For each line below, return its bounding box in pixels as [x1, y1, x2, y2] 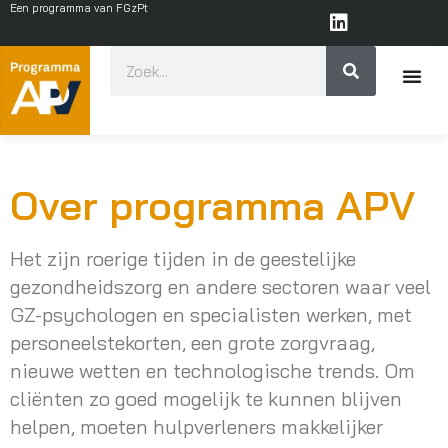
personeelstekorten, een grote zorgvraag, [10, 330, 375, 356]
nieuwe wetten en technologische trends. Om [10, 358, 415, 384]
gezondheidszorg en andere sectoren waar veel [10, 274, 431, 300]
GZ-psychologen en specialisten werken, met [10, 302, 412, 328]
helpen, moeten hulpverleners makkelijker [10, 414, 383, 440]
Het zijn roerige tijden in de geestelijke [10, 246, 356, 272]
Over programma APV [10, 180, 415, 231]
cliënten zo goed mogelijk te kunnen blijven [10, 386, 402, 412]
